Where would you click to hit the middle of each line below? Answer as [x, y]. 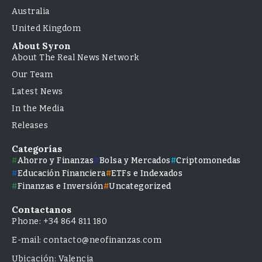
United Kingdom [46, 29]
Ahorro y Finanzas [55, 161]
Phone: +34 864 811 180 [59, 222]
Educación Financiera [61, 174]
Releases [30, 126]
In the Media [38, 109]
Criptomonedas [208, 161]
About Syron [41, 46]
